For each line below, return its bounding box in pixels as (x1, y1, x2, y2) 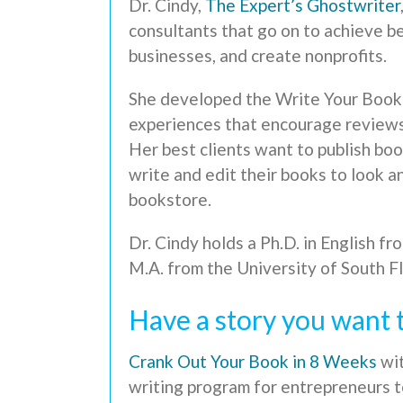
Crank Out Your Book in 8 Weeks (129, 351, 377, 372)
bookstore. (129, 189, 211, 210)
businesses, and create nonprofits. (129, 45, 387, 67)
